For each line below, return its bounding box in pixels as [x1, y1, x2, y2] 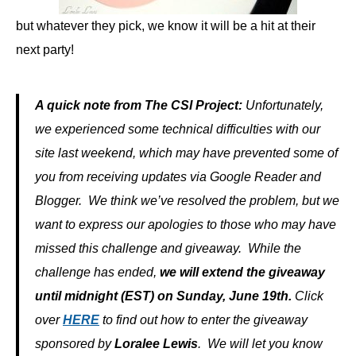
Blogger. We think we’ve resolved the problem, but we [35, 194, 339, 208]
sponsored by [35, 337, 114, 351]
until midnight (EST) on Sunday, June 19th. [35, 289, 295, 304]
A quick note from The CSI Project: [35, 99, 242, 113]
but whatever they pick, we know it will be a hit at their [16, 19, 315, 33]
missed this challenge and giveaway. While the [35, 242, 301, 256]
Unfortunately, [242, 99, 323, 113]
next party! [16, 43, 74, 57]
